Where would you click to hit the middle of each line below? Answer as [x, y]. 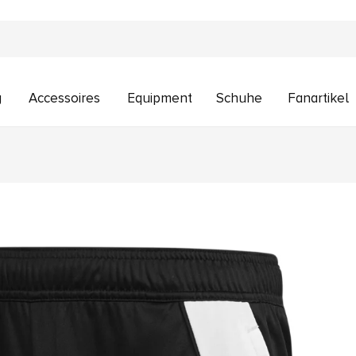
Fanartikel [318, 98]
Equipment [159, 98]
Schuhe [239, 98]
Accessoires [64, 98]
